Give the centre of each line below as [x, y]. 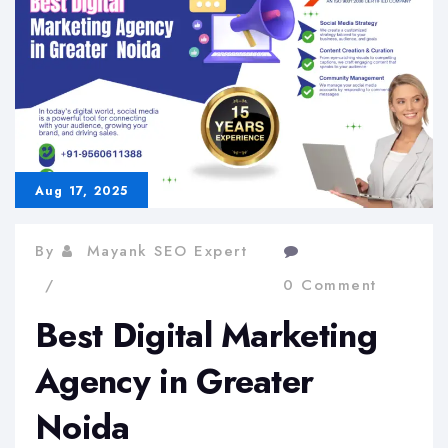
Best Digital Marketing [206, 336]
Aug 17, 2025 [82, 191]
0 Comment [330, 285]
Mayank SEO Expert [166, 251]
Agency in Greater [174, 382]
